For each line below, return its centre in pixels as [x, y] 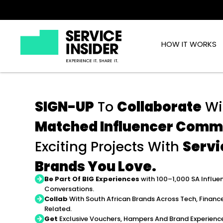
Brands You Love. [96, 166]
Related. [58, 209]
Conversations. [69, 189]
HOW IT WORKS [189, 44]
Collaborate [159, 107]
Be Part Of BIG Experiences [92, 179]
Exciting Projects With [109, 146]
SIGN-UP [64, 107]
